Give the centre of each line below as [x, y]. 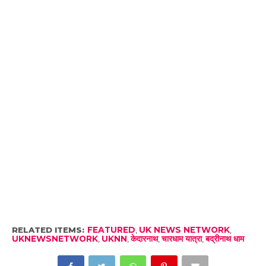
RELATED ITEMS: [48, 230]
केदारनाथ [144, 239]
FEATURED [111, 230]
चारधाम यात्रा [181, 239]
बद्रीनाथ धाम [224, 239]
